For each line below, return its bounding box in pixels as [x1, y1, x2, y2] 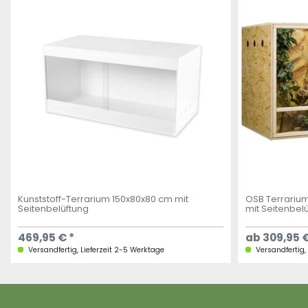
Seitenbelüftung [18, 202, 89, 216]
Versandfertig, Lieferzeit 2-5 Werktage [26, 244, 165, 255]
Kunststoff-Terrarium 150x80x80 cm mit [18, 192, 189, 206]
